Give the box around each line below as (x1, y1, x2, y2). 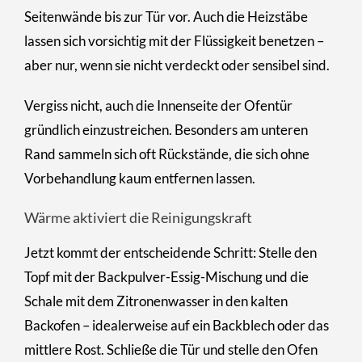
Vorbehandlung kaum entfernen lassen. (24, 169, 255, 187)
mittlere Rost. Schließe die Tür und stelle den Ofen (24, 340, 318, 358)
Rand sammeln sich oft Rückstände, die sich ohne (24, 145, 309, 162)
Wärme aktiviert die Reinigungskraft (24, 208, 252, 226)
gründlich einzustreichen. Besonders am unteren (24, 120, 308, 138)
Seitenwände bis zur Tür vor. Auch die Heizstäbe (24, 7, 308, 25)
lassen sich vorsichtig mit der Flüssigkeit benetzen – (24, 32, 324, 49)
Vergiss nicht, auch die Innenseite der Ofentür (24, 96, 293, 114)
